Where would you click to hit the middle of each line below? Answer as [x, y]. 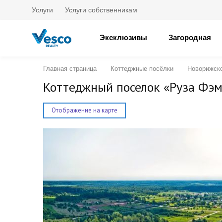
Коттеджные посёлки [142, 69]
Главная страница [70, 69]
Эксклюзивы [123, 37]
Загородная [190, 37]
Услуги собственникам [101, 10]
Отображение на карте [84, 110]
